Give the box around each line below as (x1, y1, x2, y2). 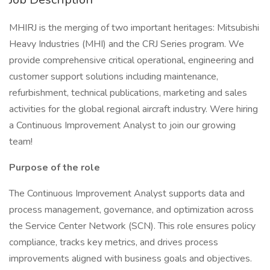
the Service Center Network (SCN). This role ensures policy (9, 219, 256, 233)
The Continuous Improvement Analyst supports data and (9, 187, 245, 200)
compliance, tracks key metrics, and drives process (9, 236, 218, 249)
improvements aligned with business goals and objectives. (9, 252, 252, 265)
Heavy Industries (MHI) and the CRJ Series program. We (9, 37, 244, 51)
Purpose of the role (9, 161, 100, 174)
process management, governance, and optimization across (9, 203, 254, 216)
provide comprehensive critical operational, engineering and (9, 54, 254, 67)
